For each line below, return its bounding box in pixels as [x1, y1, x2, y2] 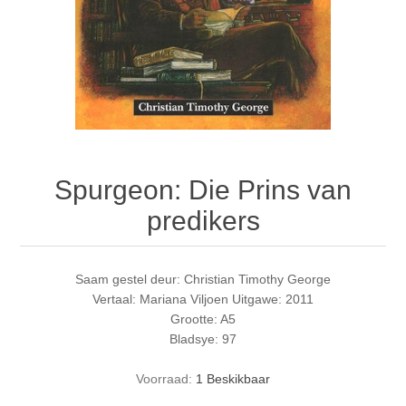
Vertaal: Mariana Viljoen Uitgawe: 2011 [92, 292, 314, 307]
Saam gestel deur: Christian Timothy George [75, 272, 331, 287]
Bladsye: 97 [169, 332, 237, 347]
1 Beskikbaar [196, 372, 270, 387]
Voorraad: [136, 372, 192, 387]
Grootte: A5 [170, 312, 236, 327]
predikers [146, 206, 260, 237]
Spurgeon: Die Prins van [54, 175, 352, 206]
